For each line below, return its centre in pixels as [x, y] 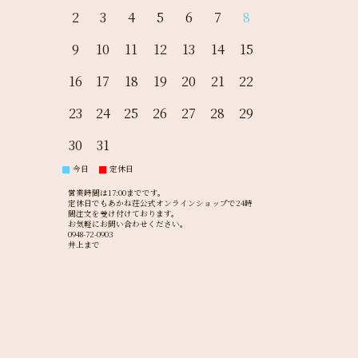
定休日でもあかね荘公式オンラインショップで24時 [160, 203]
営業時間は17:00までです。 [116, 193]
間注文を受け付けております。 [123, 214]
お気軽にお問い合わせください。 [127, 224]
